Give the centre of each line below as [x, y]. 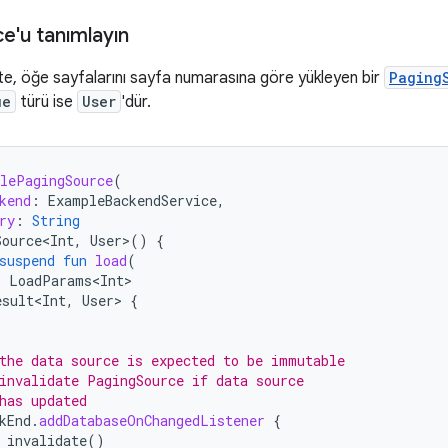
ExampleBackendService [132, 200]
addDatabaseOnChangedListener [152, 420]
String [56, 220]
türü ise [46, 102]
